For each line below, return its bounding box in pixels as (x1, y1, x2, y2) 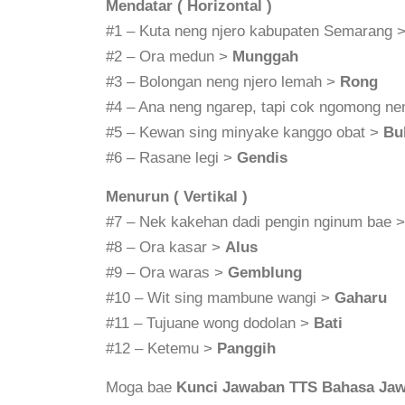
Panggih (217, 340, 276, 357)
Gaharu (334, 289, 387, 306)
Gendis (237, 149, 287, 166)
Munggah (232, 48, 298, 65)
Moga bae (106, 379, 176, 396)
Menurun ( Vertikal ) (106, 188, 248, 205)
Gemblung (228, 264, 302, 281)
